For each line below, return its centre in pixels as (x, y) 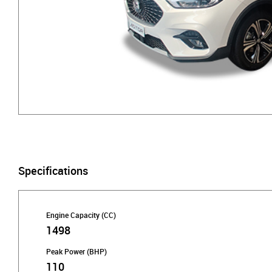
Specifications (53, 171)
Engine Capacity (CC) (81, 215)
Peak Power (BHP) (76, 252)
